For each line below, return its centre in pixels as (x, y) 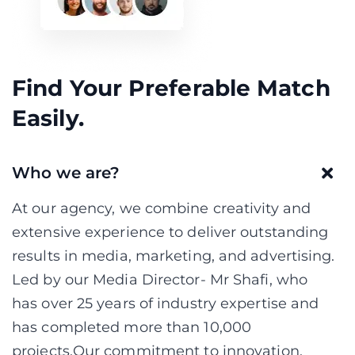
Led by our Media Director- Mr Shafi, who (160, 280)
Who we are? (66, 173)
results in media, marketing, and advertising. (174, 256)
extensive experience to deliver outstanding (170, 232)
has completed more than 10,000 (132, 327)
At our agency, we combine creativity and (162, 208)
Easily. (48, 118)
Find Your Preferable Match (171, 88)
